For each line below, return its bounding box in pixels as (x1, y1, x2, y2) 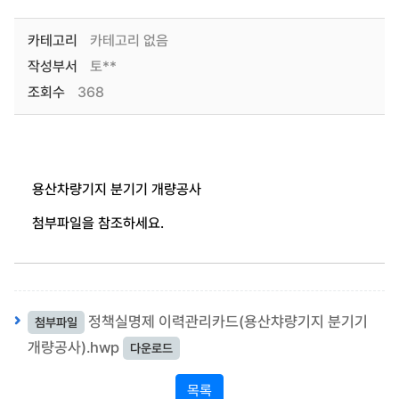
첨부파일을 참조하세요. (31, 215, 164, 232)
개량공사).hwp (27, 338, 119, 356)
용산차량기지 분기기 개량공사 (31, 181, 201, 198)
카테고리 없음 (85, 32, 168, 49)
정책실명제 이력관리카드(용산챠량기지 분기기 (87, 313, 368, 330)
